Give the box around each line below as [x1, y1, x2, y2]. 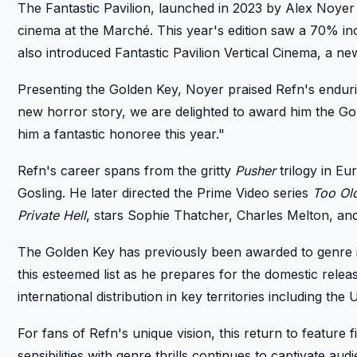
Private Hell [18, 206, 86, 223]
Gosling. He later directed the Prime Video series [18, 184, 312, 201]
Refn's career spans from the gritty [18, 162, 235, 178]
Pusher [235, 162, 276, 178]
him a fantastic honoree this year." [18, 125, 225, 142]
